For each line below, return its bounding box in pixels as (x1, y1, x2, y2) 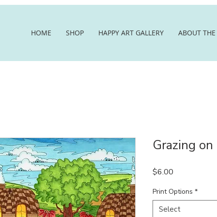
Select (159, 204, 181, 215)
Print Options (153, 187, 193, 197)
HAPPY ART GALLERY (98, 28, 164, 38)
